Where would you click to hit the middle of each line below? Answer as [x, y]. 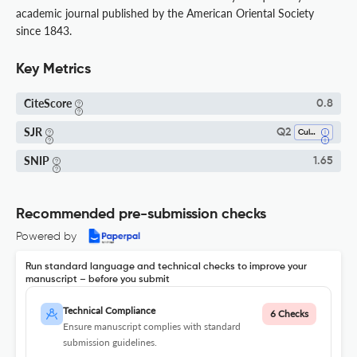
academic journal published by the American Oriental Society [165, 14]
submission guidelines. [110, 343]
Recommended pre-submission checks [141, 215]
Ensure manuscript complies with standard [151, 327]
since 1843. [44, 31]
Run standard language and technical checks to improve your [166, 267]
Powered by [46, 237]
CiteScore [48, 104]
